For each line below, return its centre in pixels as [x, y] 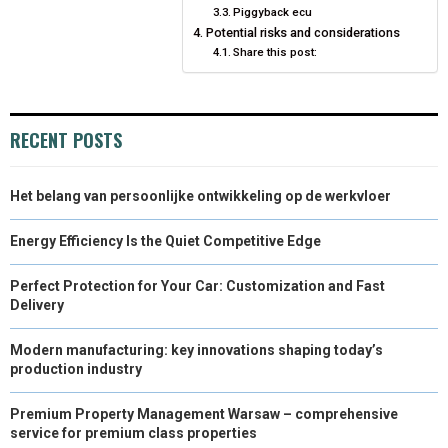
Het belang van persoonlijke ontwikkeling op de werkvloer [200, 195]
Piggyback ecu [273, 11]
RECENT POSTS [66, 139]
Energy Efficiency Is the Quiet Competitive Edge [165, 240]
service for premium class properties [133, 432]
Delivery [37, 304]
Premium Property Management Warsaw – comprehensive [204, 413]
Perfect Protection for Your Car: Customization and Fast [197, 285]
